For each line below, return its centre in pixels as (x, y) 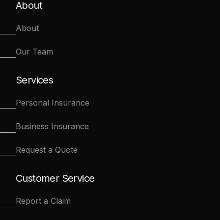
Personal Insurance (53, 103)
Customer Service (55, 179)
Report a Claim (43, 201)
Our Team (34, 52)
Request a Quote (47, 150)
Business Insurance (52, 126)
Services (35, 80)
